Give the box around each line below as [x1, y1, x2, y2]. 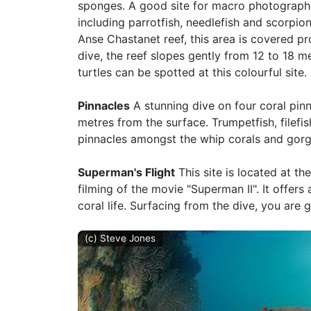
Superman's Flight [77, 165, 175, 179]
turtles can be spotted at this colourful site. [77, 65, 307, 79]
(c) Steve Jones [85, 232, 156, 244]
